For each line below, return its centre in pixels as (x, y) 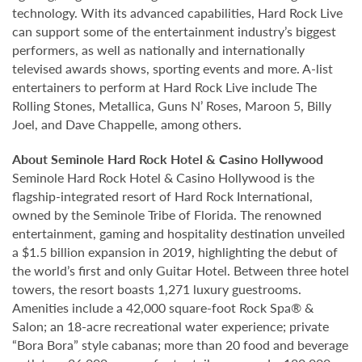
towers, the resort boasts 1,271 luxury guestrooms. (157, 288)
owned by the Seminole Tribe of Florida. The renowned (167, 214)
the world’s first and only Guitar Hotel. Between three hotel (181, 270)
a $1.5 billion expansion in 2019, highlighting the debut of (175, 251)
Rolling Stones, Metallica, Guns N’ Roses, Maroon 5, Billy (172, 105)
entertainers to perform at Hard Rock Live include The (164, 86)
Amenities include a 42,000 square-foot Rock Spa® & (163, 307)
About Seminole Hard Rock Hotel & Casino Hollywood (168, 158)
